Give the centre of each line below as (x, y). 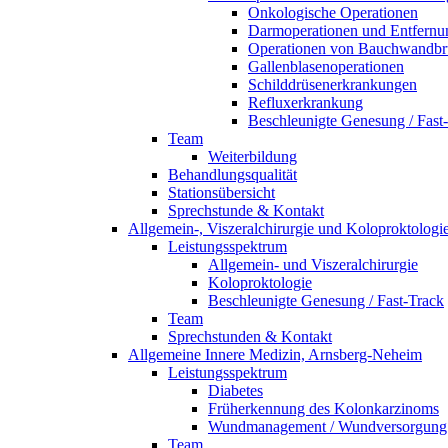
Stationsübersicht (221, 192)
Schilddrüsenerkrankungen (332, 84)
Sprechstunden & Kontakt (250, 336)
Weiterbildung (252, 156)
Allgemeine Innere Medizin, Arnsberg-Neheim (275, 354)
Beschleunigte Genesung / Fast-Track (326, 300)
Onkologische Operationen (333, 12)
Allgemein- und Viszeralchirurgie (313, 264)
